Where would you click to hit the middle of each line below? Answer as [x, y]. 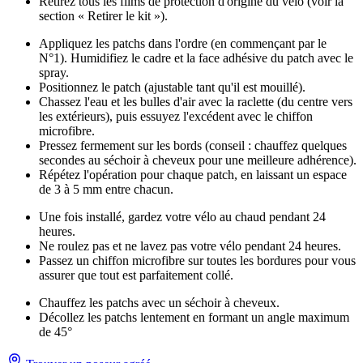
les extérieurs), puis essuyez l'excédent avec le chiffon [176, 117]
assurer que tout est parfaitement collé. [136, 275]
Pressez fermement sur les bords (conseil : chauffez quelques [193, 146]
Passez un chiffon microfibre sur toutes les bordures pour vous [197, 261]
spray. [54, 73]
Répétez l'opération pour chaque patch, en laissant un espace [193, 175]
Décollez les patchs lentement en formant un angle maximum [194, 318]
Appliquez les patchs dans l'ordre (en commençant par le [183, 44]
